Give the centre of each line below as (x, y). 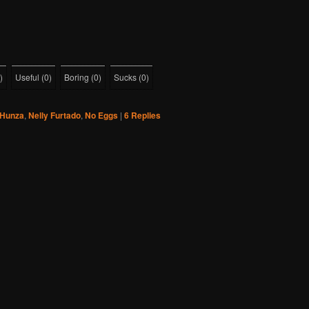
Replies (145, 116)
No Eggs (101, 116)
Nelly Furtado (54, 116)
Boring (77, 77)
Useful (27, 77)
